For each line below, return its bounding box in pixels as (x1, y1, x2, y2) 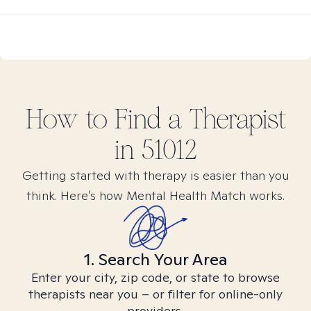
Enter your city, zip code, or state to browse (31, 269, 280, 285)
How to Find (25, 103, 168, 136)
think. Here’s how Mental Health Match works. (26, 187, 285, 203)
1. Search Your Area (83, 249, 228, 270)
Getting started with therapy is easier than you (22, 167, 289, 183)
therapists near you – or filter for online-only (28, 286, 283, 302)
